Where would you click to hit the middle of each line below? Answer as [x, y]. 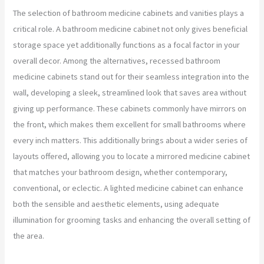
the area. [29, 235]
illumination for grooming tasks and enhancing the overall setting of [132, 220]
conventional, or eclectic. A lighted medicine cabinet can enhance [128, 188]
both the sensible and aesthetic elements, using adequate [116, 204]
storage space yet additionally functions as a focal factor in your [127, 44]
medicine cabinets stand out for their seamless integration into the [131, 76]
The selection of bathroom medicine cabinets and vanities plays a [129, 13]
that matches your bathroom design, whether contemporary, [121, 172]
